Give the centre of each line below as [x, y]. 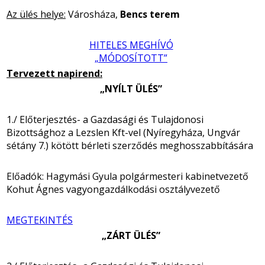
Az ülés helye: [36, 14]
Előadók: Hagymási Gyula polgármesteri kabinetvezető [127, 176]
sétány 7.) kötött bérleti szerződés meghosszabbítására [130, 145]
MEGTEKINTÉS [40, 220]
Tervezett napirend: [54, 73]
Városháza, [93, 14]
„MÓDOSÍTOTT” [131, 58]
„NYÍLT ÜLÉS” [131, 88]
